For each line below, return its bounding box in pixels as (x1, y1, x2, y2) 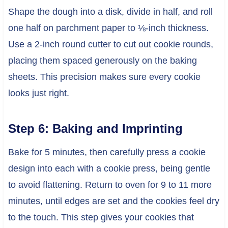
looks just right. (8, 88, 69, 99)
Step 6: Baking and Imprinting (8, 122, 183, 136)
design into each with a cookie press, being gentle (8, 163, 210, 174)
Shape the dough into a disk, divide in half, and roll (8, 7, 213, 17)
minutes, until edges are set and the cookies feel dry (8, 196, 219, 207)
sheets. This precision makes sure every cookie (8, 72, 201, 82)
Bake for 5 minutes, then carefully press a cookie (8, 147, 206, 158)
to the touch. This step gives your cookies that (8, 212, 194, 223)
